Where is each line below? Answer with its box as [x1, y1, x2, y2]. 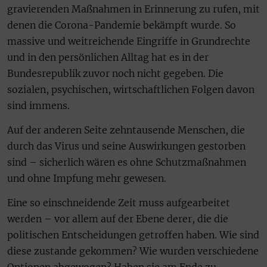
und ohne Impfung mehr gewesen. [7, 172, 166, 184]
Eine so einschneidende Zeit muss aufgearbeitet [7, 197, 230, 209]
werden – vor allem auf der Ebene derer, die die [7, 213, 228, 225]
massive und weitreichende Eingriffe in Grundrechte [7, 35, 250, 47]
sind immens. [7, 99, 70, 111]
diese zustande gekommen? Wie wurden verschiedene [7, 245, 259, 257]
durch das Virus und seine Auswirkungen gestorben [7, 139, 246, 152]
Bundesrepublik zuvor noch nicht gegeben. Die [7, 67, 223, 79]
